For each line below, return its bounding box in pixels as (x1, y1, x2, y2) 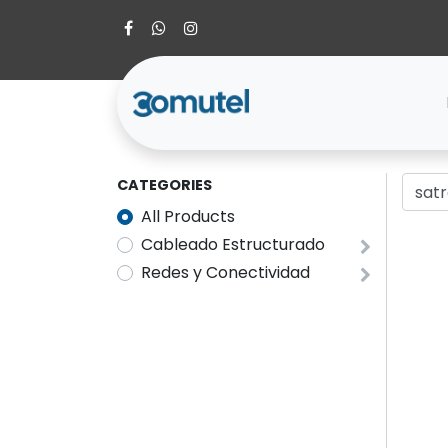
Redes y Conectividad (141, 261, 310, 285)
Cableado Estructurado (141, 233, 325, 257)
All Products (141, 205, 235, 229)
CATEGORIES (117, 175, 212, 196)
